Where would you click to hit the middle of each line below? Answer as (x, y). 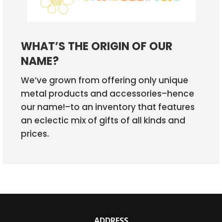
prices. (35, 134)
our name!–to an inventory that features (108, 107)
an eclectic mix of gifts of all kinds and (103, 120)
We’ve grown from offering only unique (105, 80)
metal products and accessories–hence (108, 94)
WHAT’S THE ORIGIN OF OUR (97, 46)
